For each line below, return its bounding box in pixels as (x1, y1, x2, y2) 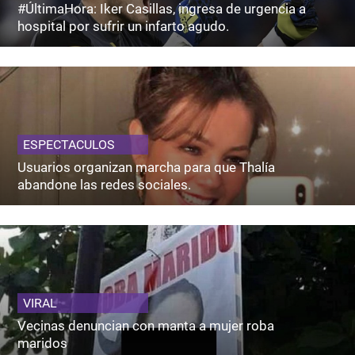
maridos (17, 334, 68, 351)
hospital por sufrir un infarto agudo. (17, 17, 230, 34)
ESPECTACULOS (23, 136, 116, 152)
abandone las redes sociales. (17, 176, 192, 193)
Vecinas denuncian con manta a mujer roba (17, 317, 275, 334)
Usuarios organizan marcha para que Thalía (17, 158, 276, 175)
